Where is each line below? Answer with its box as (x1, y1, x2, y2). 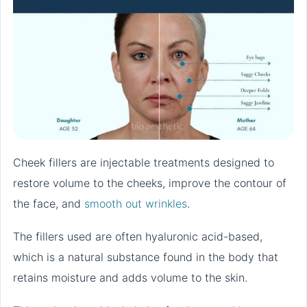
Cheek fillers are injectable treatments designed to (13, 156, 274, 170)
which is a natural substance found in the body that (13, 250, 278, 265)
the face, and (13, 197, 84, 211)
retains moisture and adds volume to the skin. (13, 271, 247, 285)
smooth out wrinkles (84, 197, 187, 211)
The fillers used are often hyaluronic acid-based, (13, 230, 262, 244)
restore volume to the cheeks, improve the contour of (13, 176, 286, 191)
